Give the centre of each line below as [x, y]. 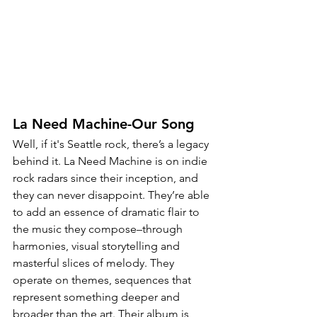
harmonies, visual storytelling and [98, 246]
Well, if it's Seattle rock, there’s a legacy [112, 144]
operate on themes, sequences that [103, 280]
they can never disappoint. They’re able [113, 195]
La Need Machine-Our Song [104, 124]
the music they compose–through [99, 229]
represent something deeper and [98, 297]
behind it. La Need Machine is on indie [111, 161]
